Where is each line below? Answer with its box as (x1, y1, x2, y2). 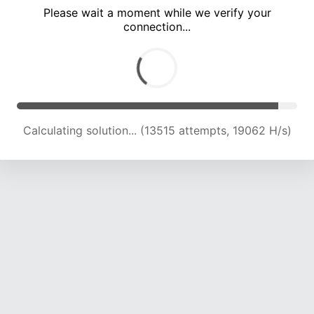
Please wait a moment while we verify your (43, 6, 271, 20)
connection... (123, 20, 191, 34)
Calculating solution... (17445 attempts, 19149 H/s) (23, 123, 291, 138)
